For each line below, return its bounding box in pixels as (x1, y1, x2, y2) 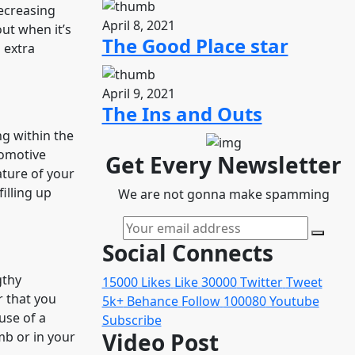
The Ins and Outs (101, 101, 262, 128)
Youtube (265, 292, 319, 310)
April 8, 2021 (101, 17, 175, 35)
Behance (123, 292, 178, 310)
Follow (181, 292, 220, 310)
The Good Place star (101, 32, 288, 59)
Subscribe (101, 311, 162, 329)
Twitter (236, 273, 283, 291)
